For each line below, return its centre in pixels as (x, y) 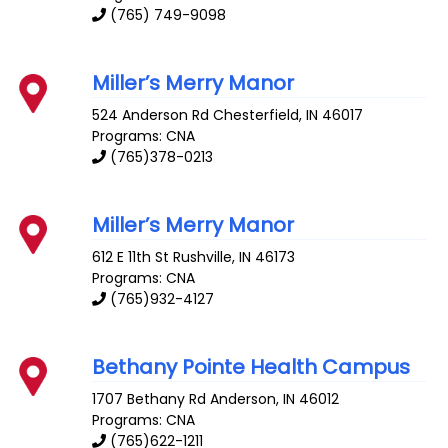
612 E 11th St (131, 256)
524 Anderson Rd (151, 115)
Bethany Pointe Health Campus (251, 366)
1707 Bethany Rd (149, 398)
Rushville (203, 256)
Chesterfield (256, 115)
